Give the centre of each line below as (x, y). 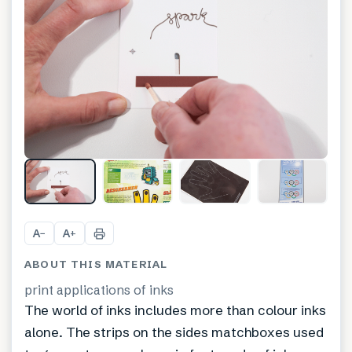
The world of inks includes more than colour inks (175, 310)
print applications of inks (99, 290)
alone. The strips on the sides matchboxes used (174, 332)
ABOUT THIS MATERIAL (96, 264)
